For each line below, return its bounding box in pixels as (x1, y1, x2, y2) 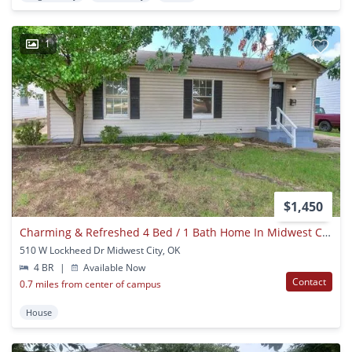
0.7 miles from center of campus (20, 277, 161, 291)
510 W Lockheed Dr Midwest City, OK (20, 244, 180, 258)
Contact (292, 275, 326, 289)
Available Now (81, 261, 146, 275)
